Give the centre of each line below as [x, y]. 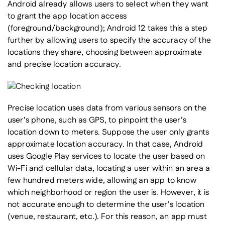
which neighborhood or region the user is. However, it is [108, 193]
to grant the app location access [67, 16]
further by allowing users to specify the [80, 40]
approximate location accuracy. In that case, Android [105, 144]
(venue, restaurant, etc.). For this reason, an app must [107, 217]
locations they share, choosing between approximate [105, 52]
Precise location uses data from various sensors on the [107, 108]
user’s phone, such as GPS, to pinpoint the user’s [97, 120]
